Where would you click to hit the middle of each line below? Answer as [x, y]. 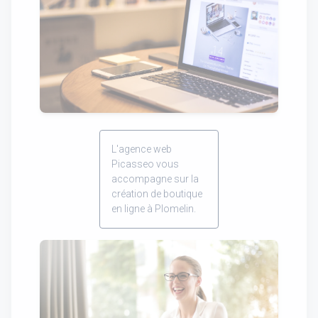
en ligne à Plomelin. [154, 208]
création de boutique [157, 193]
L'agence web [142, 149]
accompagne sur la [155, 179]
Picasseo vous [145, 164]
